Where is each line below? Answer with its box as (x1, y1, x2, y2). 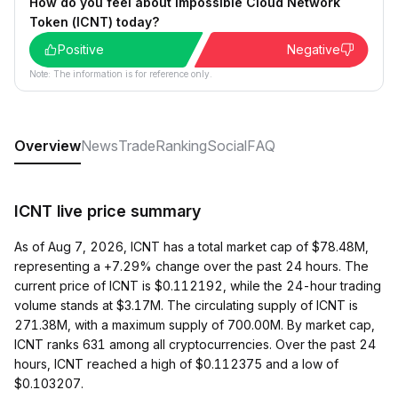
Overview (14, 137, 81, 155)
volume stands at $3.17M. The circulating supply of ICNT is (14, 298, 358, 313)
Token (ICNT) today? (29, 14, 159, 29)
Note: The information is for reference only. (29, 68, 212, 79)
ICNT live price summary (14, 202, 201, 220)
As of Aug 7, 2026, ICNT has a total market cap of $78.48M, (14, 239, 369, 254)
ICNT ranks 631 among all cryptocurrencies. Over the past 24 (14, 337, 376, 352)
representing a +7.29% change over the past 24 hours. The (14, 259, 369, 274)
